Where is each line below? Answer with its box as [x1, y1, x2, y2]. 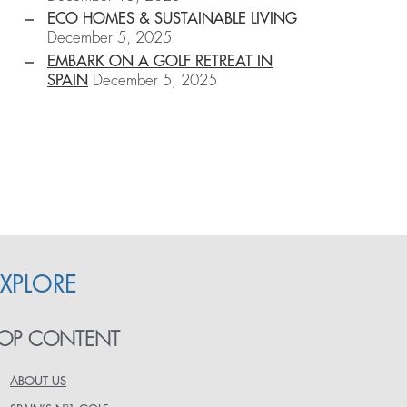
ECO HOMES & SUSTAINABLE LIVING [47, 11, 297, 27]
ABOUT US [10, 375, 66, 388]
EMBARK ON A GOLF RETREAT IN [47, 53, 273, 69]
